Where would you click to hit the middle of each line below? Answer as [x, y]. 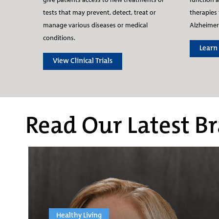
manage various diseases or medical [95, 25]
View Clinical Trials [83, 61]
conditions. [60, 38]
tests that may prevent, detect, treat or [99, 12]
